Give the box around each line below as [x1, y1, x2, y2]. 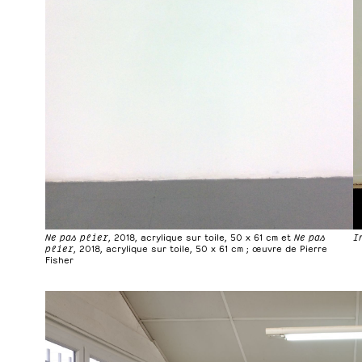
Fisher [45, 253, 74, 266]
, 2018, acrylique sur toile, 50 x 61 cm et [108, 230, 294, 243]
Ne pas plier [45, 230, 108, 243]
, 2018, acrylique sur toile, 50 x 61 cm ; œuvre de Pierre [74, 242, 327, 255]
